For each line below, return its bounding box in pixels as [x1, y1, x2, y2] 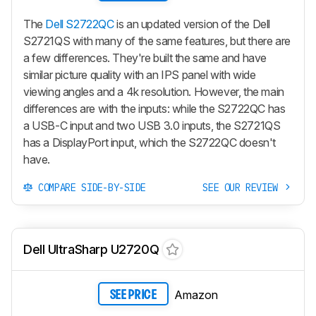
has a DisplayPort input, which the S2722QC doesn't [23, 135, 276, 150]
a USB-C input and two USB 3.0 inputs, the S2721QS [23, 118, 281, 133]
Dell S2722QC [45, 16, 114, 31]
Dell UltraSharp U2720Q [23, 241, 159, 257]
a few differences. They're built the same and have [23, 50, 267, 65]
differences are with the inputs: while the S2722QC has [23, 101, 286, 116]
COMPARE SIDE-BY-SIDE [32, 181, 146, 194]
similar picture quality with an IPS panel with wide [23, 67, 256, 82]
